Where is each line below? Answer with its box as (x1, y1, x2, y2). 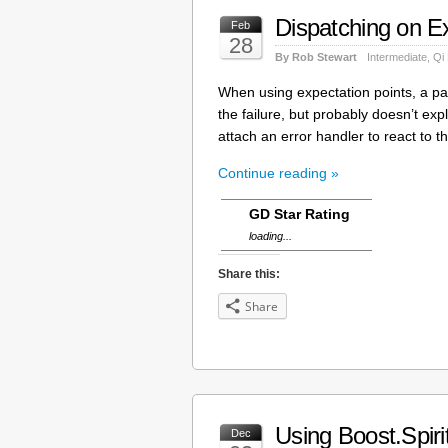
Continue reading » (218, 164, 339, 181)
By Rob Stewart (275, 50, 357, 63)
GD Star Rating (249, 205, 350, 222)
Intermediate (367, 50, 427, 63)
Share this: (218, 266, 280, 281)
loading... (249, 229, 292, 242)
